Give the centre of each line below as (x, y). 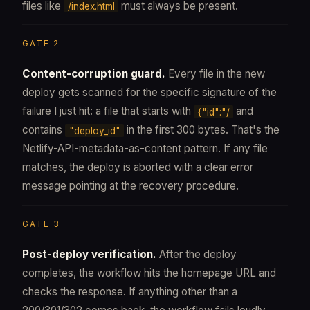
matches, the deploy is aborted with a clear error (138, 167)
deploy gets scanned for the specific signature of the (149, 93)
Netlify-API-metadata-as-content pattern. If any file (145, 149)
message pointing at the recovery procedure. (130, 186)
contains (44, 130)
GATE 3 (41, 224)
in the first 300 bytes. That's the (202, 130)
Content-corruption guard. (94, 74)
